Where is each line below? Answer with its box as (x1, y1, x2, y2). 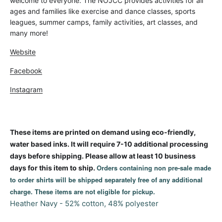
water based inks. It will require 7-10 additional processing (10, 140, 208, 149)
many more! (10, 29, 48, 38)
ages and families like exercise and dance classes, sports (10, 7, 195, 16)
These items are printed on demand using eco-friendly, (10, 128, 196, 137)
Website (10, 48, 36, 56)
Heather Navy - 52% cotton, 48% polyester (10, 199, 159, 209)
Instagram (10, 85, 43, 94)
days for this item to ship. (10, 164, 97, 172)
